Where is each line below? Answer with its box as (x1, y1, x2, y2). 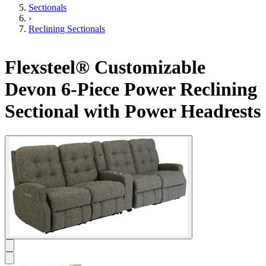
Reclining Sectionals (28, 23, 105, 34)
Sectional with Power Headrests (5, 100, 261, 122)
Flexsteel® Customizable (5, 56, 205, 78)
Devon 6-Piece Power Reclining (5, 78, 257, 100)
